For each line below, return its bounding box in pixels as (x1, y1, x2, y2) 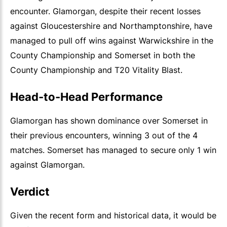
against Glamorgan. (10, 160, 85, 170)
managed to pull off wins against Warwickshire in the (10, 35, 213, 46)
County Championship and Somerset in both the (10, 50, 195, 61)
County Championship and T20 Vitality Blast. (10, 65, 182, 75)
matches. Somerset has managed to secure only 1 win (10, 145, 216, 156)
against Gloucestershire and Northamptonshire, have (10, 21, 212, 31)
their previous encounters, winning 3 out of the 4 (10, 130, 198, 141)
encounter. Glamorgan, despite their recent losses (10, 6, 201, 17)
